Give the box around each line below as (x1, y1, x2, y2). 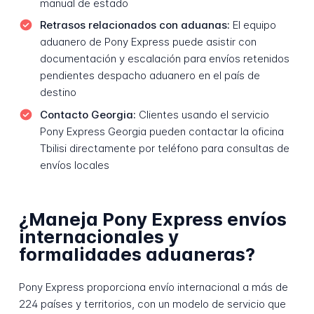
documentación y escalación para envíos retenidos (39, 52, 289, 66)
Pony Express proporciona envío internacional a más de (18, 280, 288, 294)
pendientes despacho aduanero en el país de (39, 69, 260, 83)
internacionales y (18, 226, 179, 248)
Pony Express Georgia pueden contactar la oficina (39, 124, 284, 138)
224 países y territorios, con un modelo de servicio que (18, 296, 286, 310)
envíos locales (39, 158, 109, 172)
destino (39, 86, 76, 100)
